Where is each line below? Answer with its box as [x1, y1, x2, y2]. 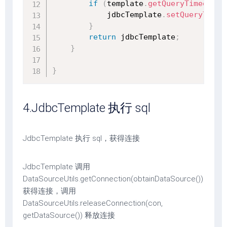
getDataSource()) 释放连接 [23, 210, 115, 220]
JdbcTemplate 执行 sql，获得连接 [23, 133, 140, 143]
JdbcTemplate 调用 [23, 162, 90, 171]
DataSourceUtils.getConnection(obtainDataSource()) [23, 174, 203, 183]
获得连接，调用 [23, 186, 76, 196]
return [89, 32, 116, 42]
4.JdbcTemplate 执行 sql [23, 100, 150, 115]
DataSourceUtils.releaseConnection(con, [23, 198, 163, 208]
